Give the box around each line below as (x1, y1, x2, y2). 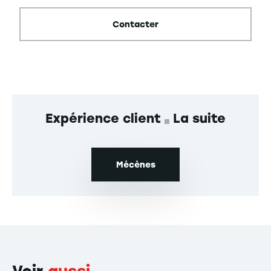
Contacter (113, 19, 158, 30)
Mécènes (116, 159, 155, 170)
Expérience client (45, 111, 165, 126)
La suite (173, 111, 226, 126)
